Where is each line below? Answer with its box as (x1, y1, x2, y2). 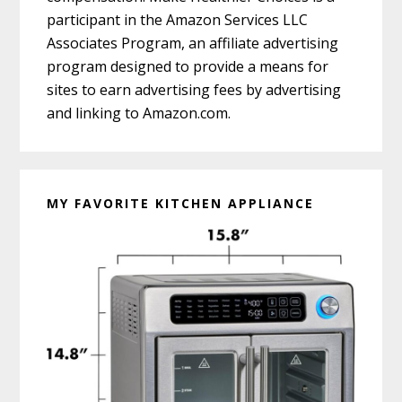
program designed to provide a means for (47, 57, 329, 77)
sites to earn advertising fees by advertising (47, 80, 342, 100)
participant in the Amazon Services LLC (47, 10, 309, 31)
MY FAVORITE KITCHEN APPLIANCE (47, 195, 315, 213)
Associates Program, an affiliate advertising (47, 33, 339, 54)
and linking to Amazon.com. (47, 103, 232, 124)
